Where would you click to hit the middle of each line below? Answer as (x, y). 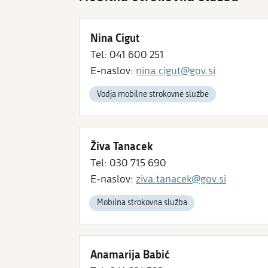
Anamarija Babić (130, 255)
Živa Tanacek (122, 146)
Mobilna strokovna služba (142, 203)
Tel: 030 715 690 (128, 163)
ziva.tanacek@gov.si (181, 179)
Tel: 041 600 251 (127, 54)
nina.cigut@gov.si (176, 71)
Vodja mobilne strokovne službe (153, 94)
